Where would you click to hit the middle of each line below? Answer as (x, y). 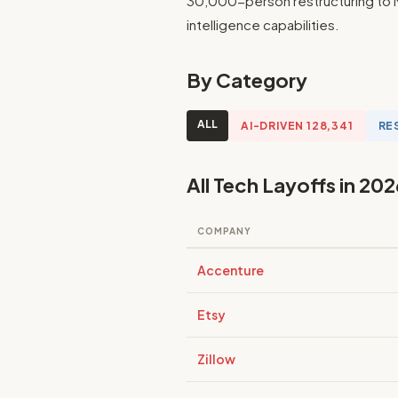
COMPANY (224, 231)
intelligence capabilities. (263, 24)
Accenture (231, 270)
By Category (247, 80)
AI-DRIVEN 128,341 (297, 126)
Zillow (216, 359)
